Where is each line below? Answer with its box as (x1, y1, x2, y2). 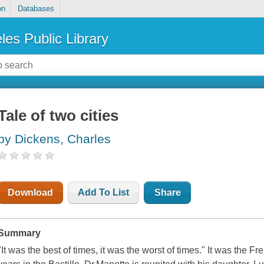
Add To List (78, 187, 130, 198)
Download (8, 187, 54, 198)
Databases (17, 4, 54, 14)
